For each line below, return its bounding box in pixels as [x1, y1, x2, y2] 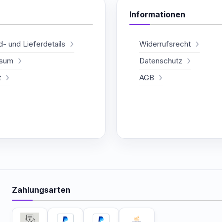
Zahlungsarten [12, 184, 70, 195]
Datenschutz [139, 55, 182, 65]
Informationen [129, 9, 185, 19]
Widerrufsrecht [139, 39, 191, 49]
